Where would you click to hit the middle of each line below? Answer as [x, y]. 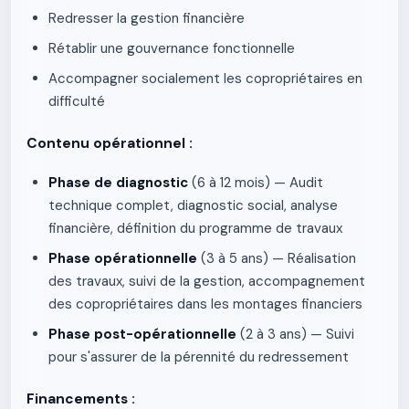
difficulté [77, 101]
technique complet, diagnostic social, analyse [193, 205]
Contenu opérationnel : [110, 143]
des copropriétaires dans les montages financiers [205, 304]
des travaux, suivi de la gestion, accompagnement [207, 281]
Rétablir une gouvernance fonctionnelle [172, 48]
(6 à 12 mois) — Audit [256, 183]
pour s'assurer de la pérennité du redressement [199, 357]
